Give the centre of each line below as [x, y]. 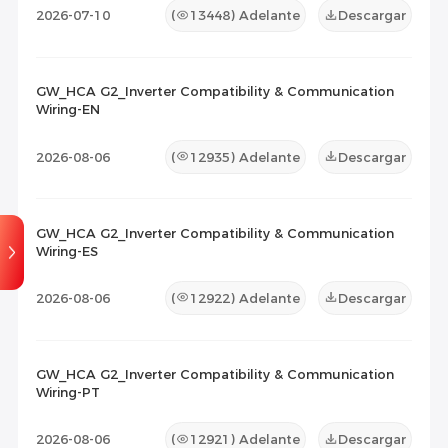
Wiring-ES [66, 250]
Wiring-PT [67, 392]
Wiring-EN [67, 109]
